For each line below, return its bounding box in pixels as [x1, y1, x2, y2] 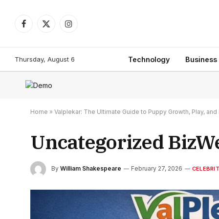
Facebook [23, 23, 56, 32]
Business [185, 55, 217, 64]
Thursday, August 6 [15, 55, 75, 63]
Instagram [68, 23, 99, 32]
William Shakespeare [60, 165, 121, 173]
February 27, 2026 [131, 165, 182, 173]
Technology [128, 55, 170, 64]
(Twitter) [45, 34, 73, 43]
